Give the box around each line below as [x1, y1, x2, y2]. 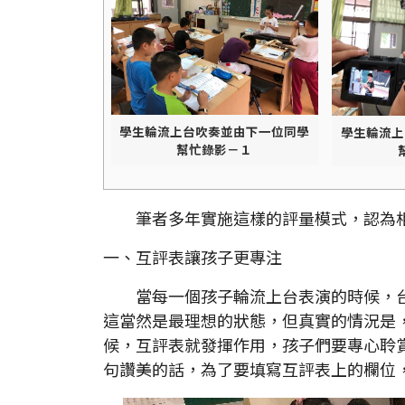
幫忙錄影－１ [176, 140, 252, 159]
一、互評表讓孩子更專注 [103, 244, 282, 268]
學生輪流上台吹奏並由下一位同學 [119, 122, 309, 141]
